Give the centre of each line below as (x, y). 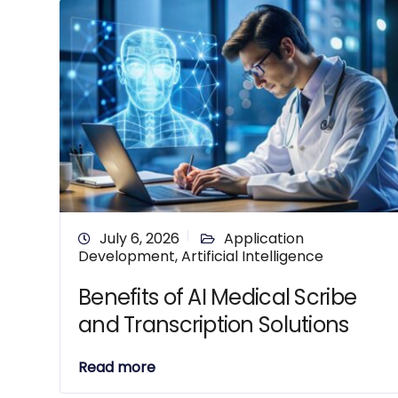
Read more (117, 367)
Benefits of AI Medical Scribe (218, 297)
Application (264, 239)
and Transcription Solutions (214, 325)
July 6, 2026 (139, 239)
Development (127, 256)
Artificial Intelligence (252, 256)
